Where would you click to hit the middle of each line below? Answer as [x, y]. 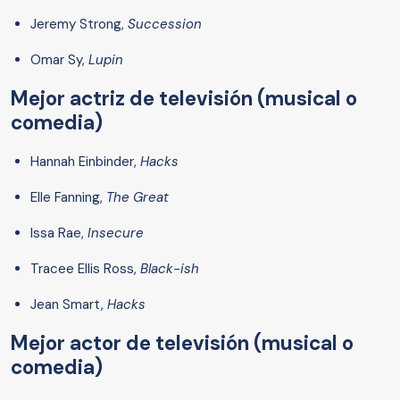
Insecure [116, 233]
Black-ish [170, 269]
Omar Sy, [59, 60]
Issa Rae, [59, 233]
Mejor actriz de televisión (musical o [184, 99]
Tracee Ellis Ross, [85, 269]
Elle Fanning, [67, 198]
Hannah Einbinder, [85, 162]
